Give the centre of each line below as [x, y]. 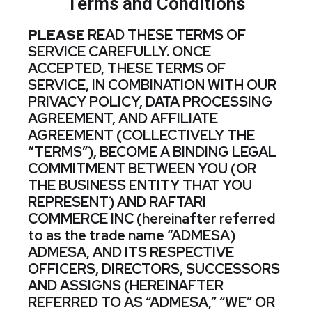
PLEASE [56, 35]
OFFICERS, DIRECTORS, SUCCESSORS [154, 269]
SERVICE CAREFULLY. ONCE [119, 52]
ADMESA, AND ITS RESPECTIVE [131, 252]
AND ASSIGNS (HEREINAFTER [126, 286]
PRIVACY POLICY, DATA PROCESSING [150, 102]
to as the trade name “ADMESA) [132, 235]
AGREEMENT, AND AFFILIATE [123, 118]
